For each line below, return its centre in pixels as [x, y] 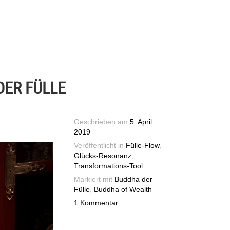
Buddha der [134, 179]
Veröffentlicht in [100, 145]
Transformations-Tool [109, 166]
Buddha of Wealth [123, 189]
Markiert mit [94, 179]
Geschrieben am [102, 122]
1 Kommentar [96, 203]
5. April [141, 122]
